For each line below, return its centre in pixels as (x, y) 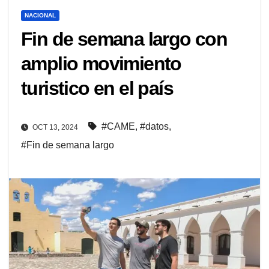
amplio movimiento (101, 64)
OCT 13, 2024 (55, 127)
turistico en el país (97, 89)
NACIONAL (40, 16)
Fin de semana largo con (124, 39)
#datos (154, 126)
